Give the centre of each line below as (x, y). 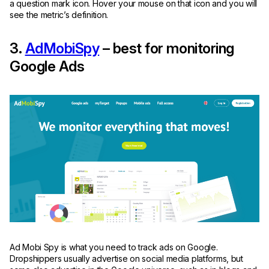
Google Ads (47, 66)
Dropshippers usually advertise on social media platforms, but (126, 259)
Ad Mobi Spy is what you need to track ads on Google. (114, 247)
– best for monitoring (167, 48)
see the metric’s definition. (60, 14)
